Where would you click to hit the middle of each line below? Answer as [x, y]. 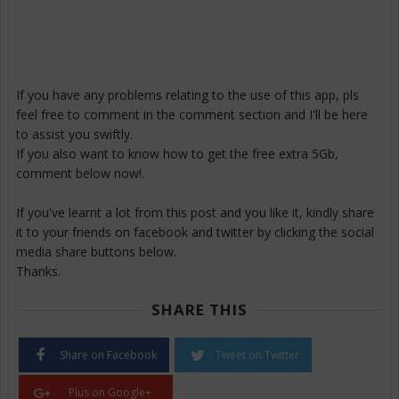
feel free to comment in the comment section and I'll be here [192, 115]
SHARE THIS [199, 310]
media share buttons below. [96, 252]
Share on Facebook [108, 355]
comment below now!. [80, 174]
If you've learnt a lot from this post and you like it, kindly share [195, 213]
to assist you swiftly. [74, 134]
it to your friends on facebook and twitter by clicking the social [195, 232]
